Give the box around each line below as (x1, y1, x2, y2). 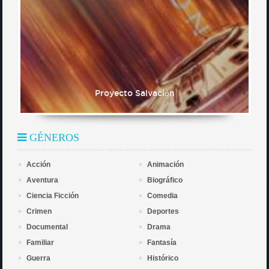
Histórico (147, 253, 178, 262)
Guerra (26, 253, 51, 262)
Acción (26, 160, 51, 169)
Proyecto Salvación (94, 88, 175, 98)
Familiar (26, 238, 55, 247)
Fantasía (147, 238, 177, 247)
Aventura (26, 175, 59, 184)
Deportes (147, 207, 179, 216)
